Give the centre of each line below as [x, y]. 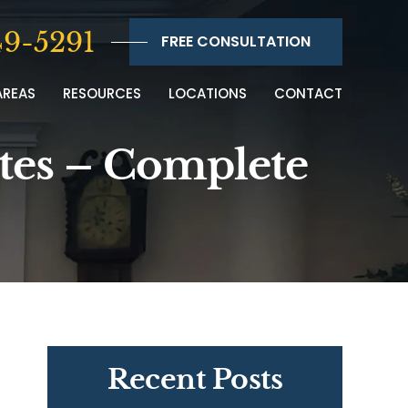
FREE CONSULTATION [236, 41]
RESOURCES [102, 93]
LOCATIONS [208, 93]
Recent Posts [195, 379]
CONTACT [308, 93]
